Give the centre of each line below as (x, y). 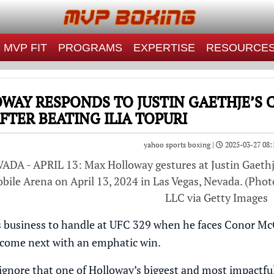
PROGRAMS (90, 48)
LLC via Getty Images (216, 198)
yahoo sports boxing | (180, 145)
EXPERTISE (164, 48)
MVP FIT (25, 48)
